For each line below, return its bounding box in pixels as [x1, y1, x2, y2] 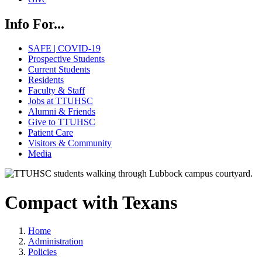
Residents [28, 75, 64, 85]
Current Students [28, 64, 90, 75]
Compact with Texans [5, 191, 177, 213]
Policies [28, 247, 57, 257]
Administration [28, 236, 83, 247]
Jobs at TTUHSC [28, 96, 93, 106]
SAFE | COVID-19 [28, 43, 101, 54]
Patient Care [28, 127, 73, 138]
